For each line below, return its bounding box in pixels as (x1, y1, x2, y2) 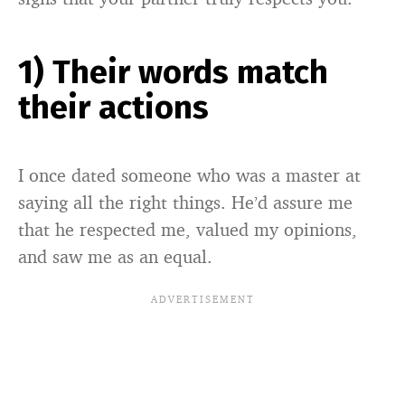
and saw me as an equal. (18, 245, 212, 268)
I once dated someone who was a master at (18, 164, 361, 187)
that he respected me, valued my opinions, (18, 218, 357, 241)
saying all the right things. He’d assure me (18, 191, 353, 214)
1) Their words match (18, 52, 328, 93)
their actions (18, 88, 209, 128)
